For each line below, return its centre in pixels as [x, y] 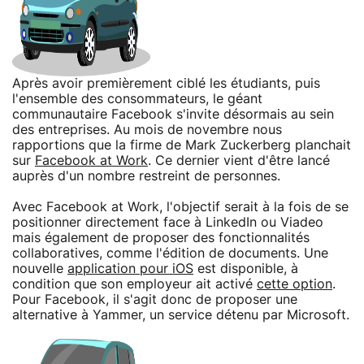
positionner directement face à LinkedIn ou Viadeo [168, 222]
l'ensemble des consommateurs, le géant [137, 99]
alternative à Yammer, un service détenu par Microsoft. [181, 315]
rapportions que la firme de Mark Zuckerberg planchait [182, 145]
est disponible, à [246, 269]
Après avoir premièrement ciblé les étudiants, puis [166, 83]
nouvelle [40, 269]
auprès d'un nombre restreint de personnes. [146, 176]
